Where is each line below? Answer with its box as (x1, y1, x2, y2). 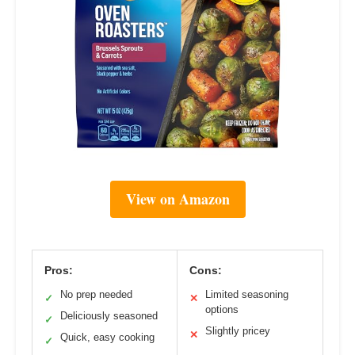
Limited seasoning (205, 288, 288, 301)
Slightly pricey (205, 325, 270, 338)
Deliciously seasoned (60, 310, 158, 323)
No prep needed (60, 288, 132, 301)
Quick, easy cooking (60, 331, 155, 344)
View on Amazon (125, 189, 230, 210)
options (205, 303, 239, 316)
